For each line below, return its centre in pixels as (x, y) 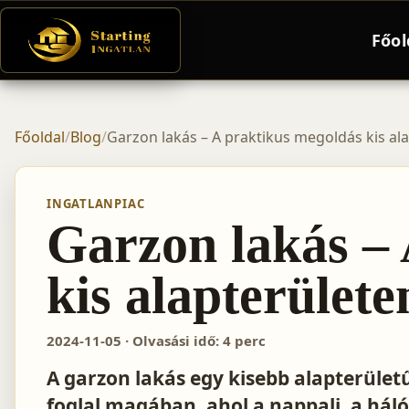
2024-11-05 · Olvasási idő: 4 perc (156, 341)
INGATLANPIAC (96, 204)
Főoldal (40, 137)
